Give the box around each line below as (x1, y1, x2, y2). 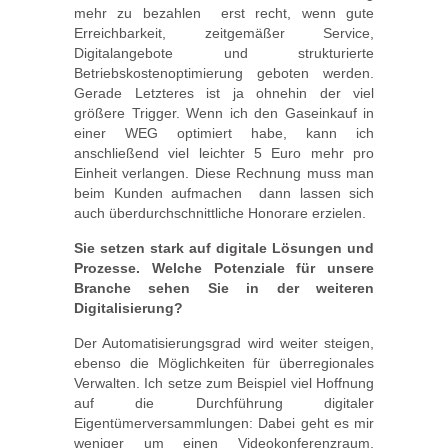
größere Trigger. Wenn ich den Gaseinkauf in (74, 105, 374, 121)
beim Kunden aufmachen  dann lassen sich (74, 185, 374, 201)
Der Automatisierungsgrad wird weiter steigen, (74, 335, 374, 351)
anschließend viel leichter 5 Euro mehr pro (74, 145, 374, 161)
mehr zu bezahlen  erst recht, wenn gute (74, 5, 374, 21)
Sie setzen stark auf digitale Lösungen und (74, 240, 374, 256)
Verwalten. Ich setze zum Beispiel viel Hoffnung (74, 375, 374, 391)
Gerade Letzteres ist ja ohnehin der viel (74, 85, 374, 101)
